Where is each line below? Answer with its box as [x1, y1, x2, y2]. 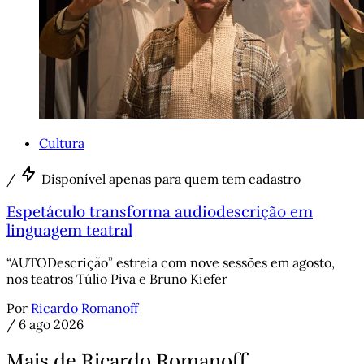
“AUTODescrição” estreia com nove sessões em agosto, [6, 254, 335, 271]
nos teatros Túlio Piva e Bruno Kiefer [6, 271, 227, 288]
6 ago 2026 [19, 316, 84, 333]
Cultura [39, 134, 84, 151]
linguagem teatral [6, 220, 132, 240]
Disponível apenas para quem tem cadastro [41, 170, 301, 187]
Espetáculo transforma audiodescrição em [6, 201, 313, 221]
